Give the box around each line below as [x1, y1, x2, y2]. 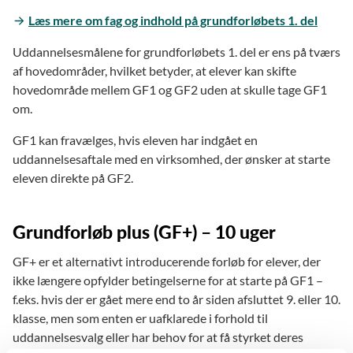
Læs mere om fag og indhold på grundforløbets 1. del [28, 12, 318, 28]
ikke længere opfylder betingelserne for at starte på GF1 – [13, 272, 323, 288]
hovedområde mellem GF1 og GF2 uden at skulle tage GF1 [13, 81, 327, 97]
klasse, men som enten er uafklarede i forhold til [13, 310, 268, 325]
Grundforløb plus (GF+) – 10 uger [13, 220, 276, 243]
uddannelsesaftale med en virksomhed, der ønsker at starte [13, 150, 330, 166]
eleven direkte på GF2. [13, 169, 133, 185]
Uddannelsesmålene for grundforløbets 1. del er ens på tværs [13, 43, 340, 59]
